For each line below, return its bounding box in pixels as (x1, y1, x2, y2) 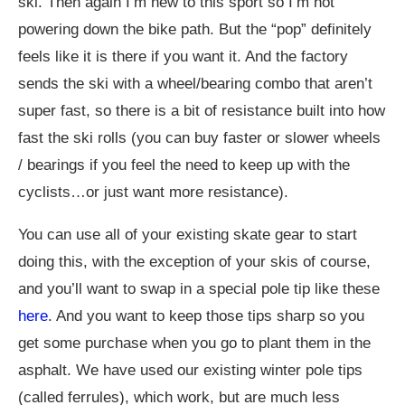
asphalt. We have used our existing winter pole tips (18, 362, 363, 380)
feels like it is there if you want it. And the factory (18, 48, 348, 66)
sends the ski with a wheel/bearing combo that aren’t (18, 75, 372, 93)
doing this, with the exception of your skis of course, (18, 253, 371, 271)
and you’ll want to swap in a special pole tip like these (18, 280, 380, 298)
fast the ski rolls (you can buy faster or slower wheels (18, 129, 381, 147)
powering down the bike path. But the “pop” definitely (18, 21, 372, 39)
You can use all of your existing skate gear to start (18, 226, 357, 244)
